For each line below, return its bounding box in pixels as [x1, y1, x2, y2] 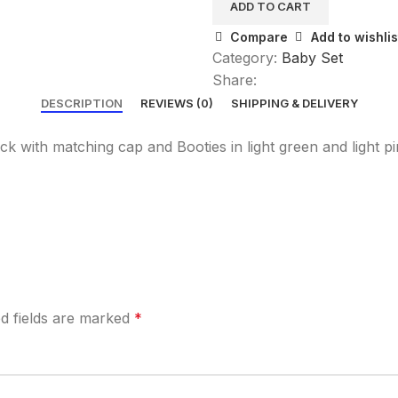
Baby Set [282, 49, 343, 67]
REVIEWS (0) [139, 96, 213, 110]
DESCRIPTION [40, 96, 123, 110]
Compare [230, 28, 289, 44]
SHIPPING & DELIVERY [230, 96, 358, 110]
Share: [212, 71, 257, 89]
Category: [212, 49, 277, 67]
